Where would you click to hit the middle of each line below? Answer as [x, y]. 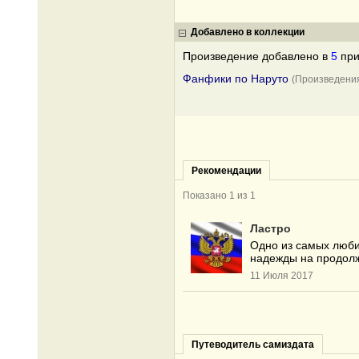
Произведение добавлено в [257, 56]
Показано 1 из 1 [219, 196]
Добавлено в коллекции [248, 32]
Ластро [270, 228]
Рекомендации [226, 171]
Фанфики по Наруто [236, 79]
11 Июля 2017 [282, 276]
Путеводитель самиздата [253, 345]
